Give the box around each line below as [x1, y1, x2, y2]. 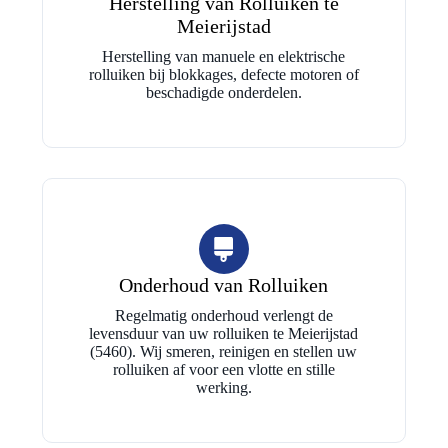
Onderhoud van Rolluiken [119, 274, 329, 296]
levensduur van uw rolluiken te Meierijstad [89, 325, 359, 342]
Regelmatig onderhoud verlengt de [114, 307, 333, 324]
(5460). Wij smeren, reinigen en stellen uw [90, 343, 358, 360]
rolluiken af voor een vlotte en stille [112, 361, 335, 378]
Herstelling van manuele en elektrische [102, 48, 346, 65]
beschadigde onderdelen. [145, 84, 302, 101]
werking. [195, 379, 252, 396]
